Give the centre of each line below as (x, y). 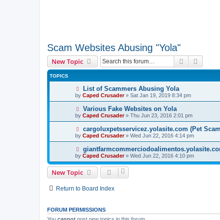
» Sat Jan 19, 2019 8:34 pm (158, 95)
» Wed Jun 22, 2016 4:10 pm (159, 156)
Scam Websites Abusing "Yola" (114, 48)
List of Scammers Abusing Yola (131, 89)
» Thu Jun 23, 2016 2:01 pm (158, 115)
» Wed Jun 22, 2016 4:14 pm (159, 136)
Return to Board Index (85, 189)
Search (195, 61)
